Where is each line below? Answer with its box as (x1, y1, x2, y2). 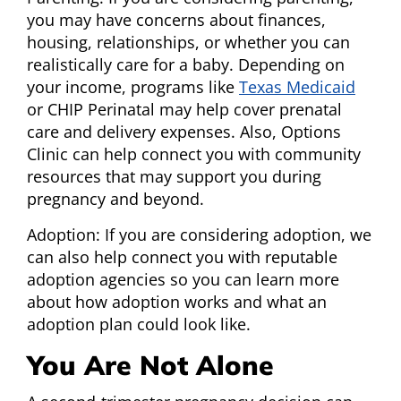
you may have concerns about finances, (27, 9, 326, 31)
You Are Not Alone (27, 348, 274, 383)
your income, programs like (27, 76, 239, 98)
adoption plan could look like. (27, 313, 251, 336)
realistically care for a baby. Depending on (27, 54, 345, 76)
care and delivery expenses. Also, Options (27, 121, 341, 143)
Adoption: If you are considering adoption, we (27, 224, 371, 246)
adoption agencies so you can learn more (27, 269, 339, 291)
